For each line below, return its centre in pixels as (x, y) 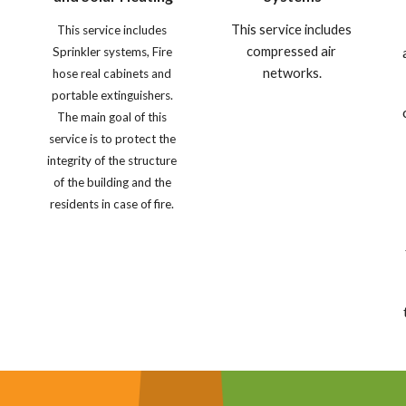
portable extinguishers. (112, 95)
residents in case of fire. (114, 203)
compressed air (291, 51)
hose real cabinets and (112, 73)
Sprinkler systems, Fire (112, 51)
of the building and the (112, 182)
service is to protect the (112, 138)
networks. (293, 72)
